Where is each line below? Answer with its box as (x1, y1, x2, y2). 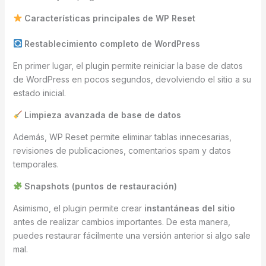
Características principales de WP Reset (22, 12, 196, 23)
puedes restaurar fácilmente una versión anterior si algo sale (12, 230, 251, 240)
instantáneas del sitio (144, 202, 235, 213)
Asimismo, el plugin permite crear (12, 202, 144, 213)
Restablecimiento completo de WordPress (22, 38, 201, 49)
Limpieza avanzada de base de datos (22, 109, 182, 120)
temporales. (12, 159, 59, 169)
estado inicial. (12, 87, 66, 98)
